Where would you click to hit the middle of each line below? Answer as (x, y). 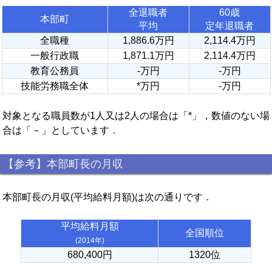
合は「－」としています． (61, 130)
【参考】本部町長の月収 (63, 164)
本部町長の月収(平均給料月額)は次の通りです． (107, 197)
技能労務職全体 (55, 86)
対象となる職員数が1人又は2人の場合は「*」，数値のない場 (136, 116)
